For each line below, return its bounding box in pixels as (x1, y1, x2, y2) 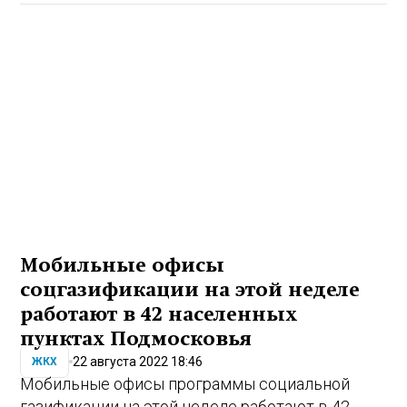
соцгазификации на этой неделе (20, 279, 361, 302)
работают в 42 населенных (20, 303, 298, 326)
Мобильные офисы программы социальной (20, 374, 351, 393)
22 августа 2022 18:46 (73, 353, 203, 369)
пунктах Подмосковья (20, 328, 253, 351)
